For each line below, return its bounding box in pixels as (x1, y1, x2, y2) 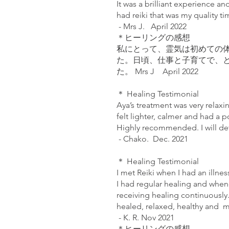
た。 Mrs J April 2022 (117, 66, 198, 76)
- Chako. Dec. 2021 (117, 134, 188, 144)
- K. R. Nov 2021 (117, 213, 174, 222)
